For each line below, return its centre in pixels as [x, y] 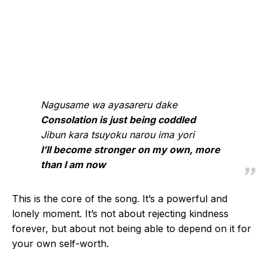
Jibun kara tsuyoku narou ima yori [118, 135]
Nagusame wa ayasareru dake [109, 105]
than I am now [73, 165]
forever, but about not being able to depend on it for [132, 229]
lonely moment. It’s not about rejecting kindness [120, 214]
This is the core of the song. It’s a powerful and [120, 199]
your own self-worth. [60, 243]
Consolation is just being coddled [118, 120]
